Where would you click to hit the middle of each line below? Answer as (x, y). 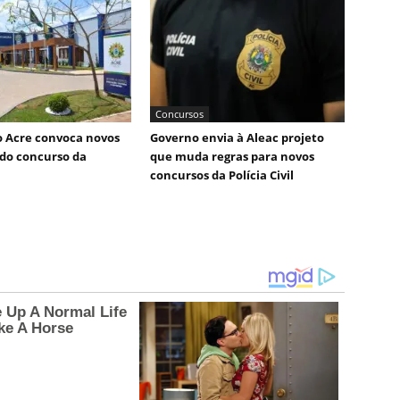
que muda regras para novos (232, 156)
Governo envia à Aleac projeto (237, 137)
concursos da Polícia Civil (222, 175)
